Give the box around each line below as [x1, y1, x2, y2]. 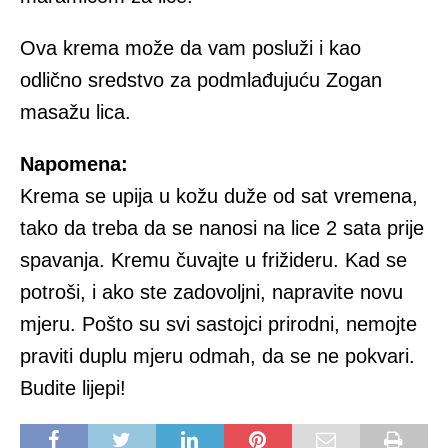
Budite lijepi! [20, 377, 126, 400]
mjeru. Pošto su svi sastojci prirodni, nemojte [20, 313, 417, 336]
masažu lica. [20, 101, 131, 124]
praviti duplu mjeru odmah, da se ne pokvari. [20, 345, 415, 368]
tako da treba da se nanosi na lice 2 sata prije [20, 217, 424, 240]
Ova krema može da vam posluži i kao [20, 37, 361, 60]
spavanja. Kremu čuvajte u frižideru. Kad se [20, 249, 407, 272]
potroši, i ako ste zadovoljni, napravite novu [20, 281, 403, 304]
